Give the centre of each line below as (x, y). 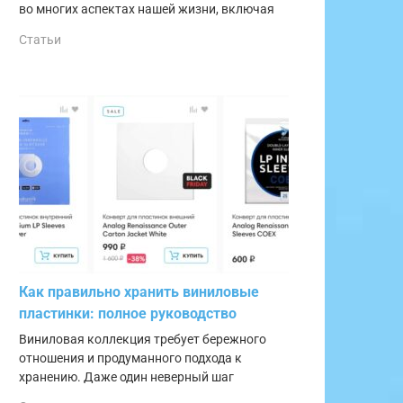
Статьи (40, 39)
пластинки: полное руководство (128, 313)
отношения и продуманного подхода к (130, 358)
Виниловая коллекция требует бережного (143, 339)
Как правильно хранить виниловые (139, 291)
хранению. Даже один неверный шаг (126, 377)
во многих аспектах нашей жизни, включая (147, 10)
